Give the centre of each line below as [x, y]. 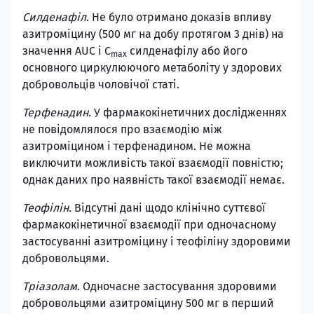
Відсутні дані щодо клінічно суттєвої [170, 208]
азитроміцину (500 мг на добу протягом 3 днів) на [153, 34]
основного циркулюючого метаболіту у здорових [152, 68]
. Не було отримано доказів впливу [179, 17]
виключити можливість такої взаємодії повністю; [153, 163]
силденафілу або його [187, 51]
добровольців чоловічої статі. [101, 84]
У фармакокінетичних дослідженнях [190, 112]
